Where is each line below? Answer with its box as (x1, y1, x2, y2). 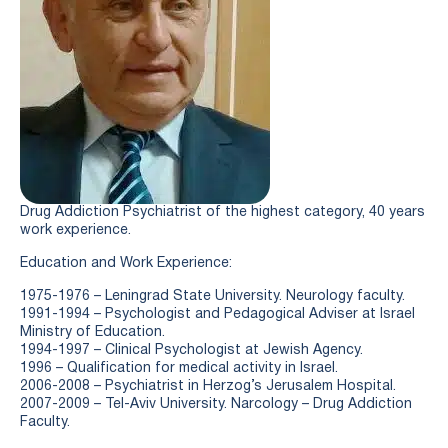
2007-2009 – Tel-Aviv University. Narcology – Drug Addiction (20, 398, 412, 412)
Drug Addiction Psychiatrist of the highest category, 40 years (20, 206, 425, 220)
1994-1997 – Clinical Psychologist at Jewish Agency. (20, 344, 363, 358)
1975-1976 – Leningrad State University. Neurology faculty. (20, 290, 405, 304)
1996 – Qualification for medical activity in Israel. (20, 362, 338, 376)
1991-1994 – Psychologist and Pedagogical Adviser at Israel (20, 308, 415, 322)
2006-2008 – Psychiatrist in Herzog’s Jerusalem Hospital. (20, 380, 396, 394)
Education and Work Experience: (20, 257, 232, 271)
